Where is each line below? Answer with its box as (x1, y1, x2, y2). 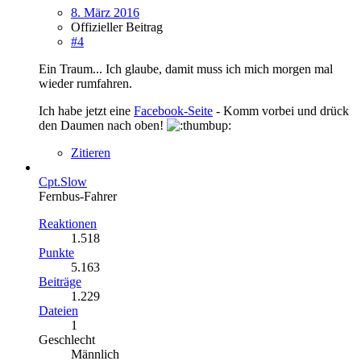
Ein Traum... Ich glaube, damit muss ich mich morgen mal (39, 61, 333, 76)
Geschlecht (39, 332, 95, 346)
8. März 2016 (71, 5, 139, 19)
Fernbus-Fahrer (39, 189, 117, 203)
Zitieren (71, 145, 110, 160)
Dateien (39, 303, 78, 317)
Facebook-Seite (134, 103, 213, 118)
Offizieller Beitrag (71, 19, 163, 34)
